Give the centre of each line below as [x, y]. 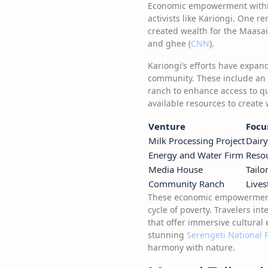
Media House [176, 169]
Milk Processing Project [197, 141]
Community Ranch [186, 184]
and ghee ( [169, 43]
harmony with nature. [191, 247]
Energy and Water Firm [196, 155]
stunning [167, 235]
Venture [167, 126]
